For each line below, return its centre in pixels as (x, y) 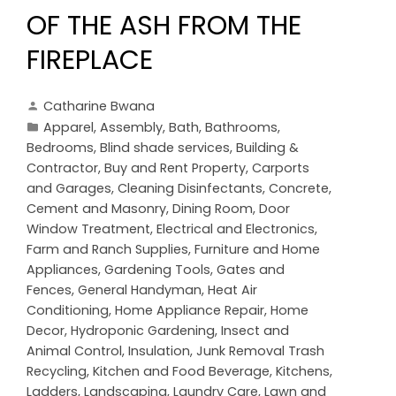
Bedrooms (60, 148)
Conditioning (68, 311)
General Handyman (140, 290)
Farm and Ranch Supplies (107, 250)
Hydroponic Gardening (143, 331)
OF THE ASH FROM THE (164, 26)
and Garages (69, 189)
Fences (49, 290)
